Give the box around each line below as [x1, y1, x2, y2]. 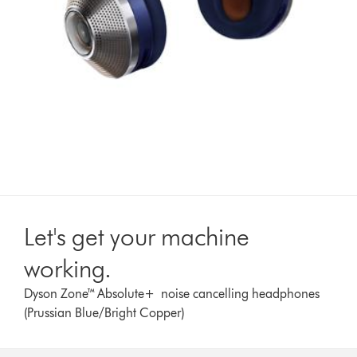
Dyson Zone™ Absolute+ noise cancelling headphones [24, 285, 320, 301]
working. [24, 252, 112, 284]
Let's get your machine [24, 220, 250, 252]
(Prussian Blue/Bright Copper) [24, 304, 185, 320]
